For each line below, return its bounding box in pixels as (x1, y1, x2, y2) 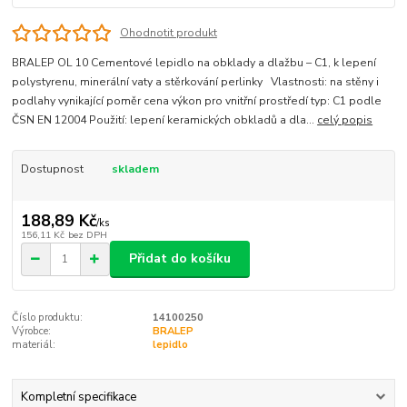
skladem (111, 162, 159, 177)
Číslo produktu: (12, 310, 84, 324)
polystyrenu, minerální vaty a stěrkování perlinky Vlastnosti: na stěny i (12, 74, 380, 90)
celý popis (317, 113, 373, 128)
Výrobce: (12, 323, 52, 338)
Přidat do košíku (129, 250, 231, 268)
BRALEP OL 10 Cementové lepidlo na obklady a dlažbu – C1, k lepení (12, 55, 377, 71)
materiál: (12, 337, 56, 352)
